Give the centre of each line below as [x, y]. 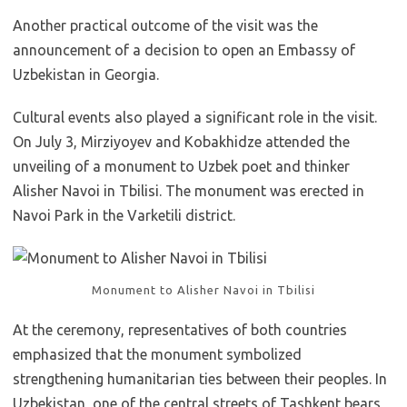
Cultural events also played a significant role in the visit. [195, 117]
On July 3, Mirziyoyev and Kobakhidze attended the [181, 142]
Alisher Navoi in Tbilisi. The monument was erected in [189, 191]
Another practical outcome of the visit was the [165, 25]
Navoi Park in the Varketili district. [124, 215]
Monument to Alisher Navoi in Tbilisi [203, 290]
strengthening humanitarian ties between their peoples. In [200, 379]
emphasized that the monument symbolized [157, 354]
